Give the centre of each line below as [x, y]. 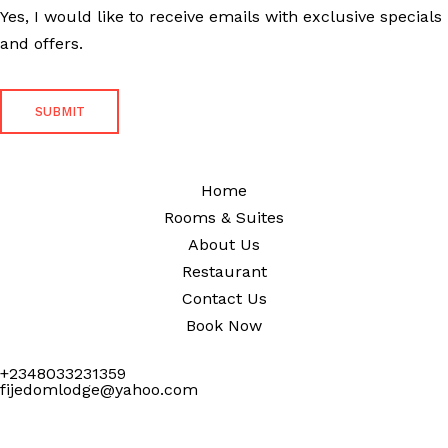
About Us [224, 245]
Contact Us [224, 299]
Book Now [224, 326]
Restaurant [224, 272]
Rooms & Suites [224, 218]
